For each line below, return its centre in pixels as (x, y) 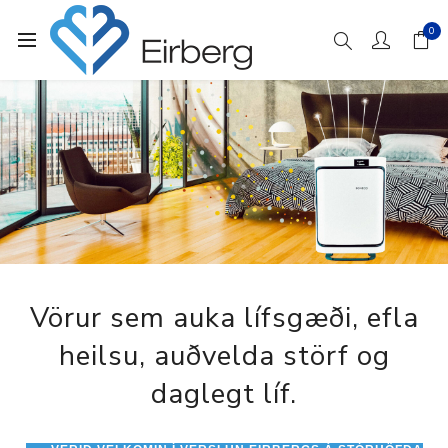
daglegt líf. (224, 393)
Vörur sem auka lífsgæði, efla (224, 317)
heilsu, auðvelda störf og (224, 355)
